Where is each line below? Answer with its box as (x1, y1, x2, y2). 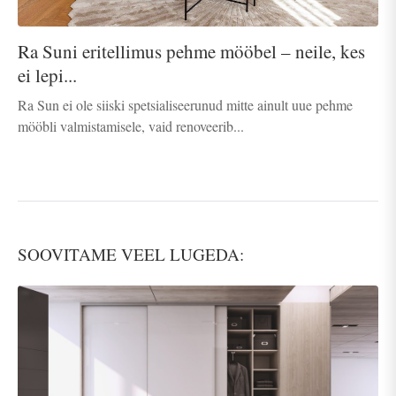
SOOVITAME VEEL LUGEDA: (18, 242, 244, 265)
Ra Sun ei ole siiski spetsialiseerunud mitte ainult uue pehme (18, 95, 353, 114)
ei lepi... (18, 62, 77, 88)
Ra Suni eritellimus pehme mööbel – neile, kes (18, 38, 365, 64)
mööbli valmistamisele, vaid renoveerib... (18, 116, 244, 135)
